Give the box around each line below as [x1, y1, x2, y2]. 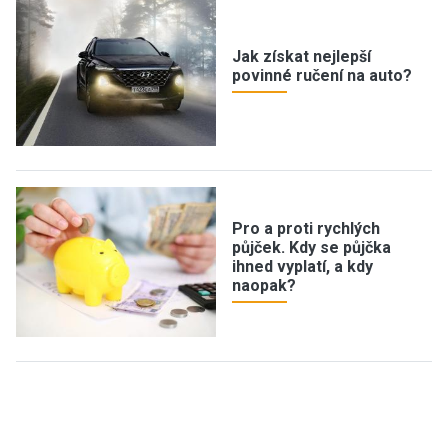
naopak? [232, 276, 296, 295]
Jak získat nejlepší [232, 47, 371, 66]
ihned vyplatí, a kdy [232, 257, 373, 276]
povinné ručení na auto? [232, 66, 412, 85]
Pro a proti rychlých [232, 219, 380, 238]
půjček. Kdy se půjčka [232, 238, 391, 257]
